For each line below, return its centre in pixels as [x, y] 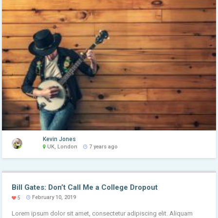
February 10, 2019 [54, 197]
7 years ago [103, 147]
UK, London [62, 147]
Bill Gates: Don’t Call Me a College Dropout [85, 187]
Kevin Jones [60, 139]
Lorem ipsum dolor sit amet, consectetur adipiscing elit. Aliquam [102, 213]
